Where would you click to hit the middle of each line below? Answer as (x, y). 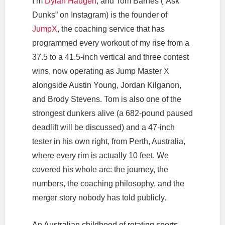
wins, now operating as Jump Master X (100, 71)
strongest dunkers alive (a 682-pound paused (112, 113)
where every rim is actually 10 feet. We (100, 155)
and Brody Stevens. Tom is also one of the (106, 99)
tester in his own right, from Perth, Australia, (108, 141)
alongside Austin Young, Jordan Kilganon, (106, 85)
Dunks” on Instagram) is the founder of (99, 15)
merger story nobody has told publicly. (99, 198)
